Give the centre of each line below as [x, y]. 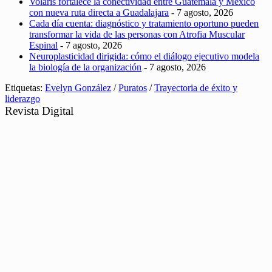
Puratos [133, 87]
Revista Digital [39, 110]
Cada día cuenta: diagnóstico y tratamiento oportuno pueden [144, 23]
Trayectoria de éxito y [196, 87]
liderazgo [22, 98]
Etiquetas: [25, 87]
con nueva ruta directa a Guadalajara [99, 12]
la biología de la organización [85, 67]
